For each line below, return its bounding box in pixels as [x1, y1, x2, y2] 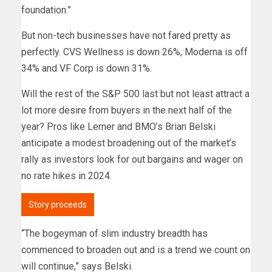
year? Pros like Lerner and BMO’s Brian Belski [21, 121, 216, 133]
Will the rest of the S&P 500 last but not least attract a [21, 88, 250, 100]
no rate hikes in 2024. [21, 170, 112, 182]
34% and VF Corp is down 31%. [21, 63, 152, 75]
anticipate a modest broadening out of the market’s [21, 137, 236, 149]
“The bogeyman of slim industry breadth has [21, 228, 208, 240]
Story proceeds [29, 200, 87, 210]
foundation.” [21, 4, 71, 16]
